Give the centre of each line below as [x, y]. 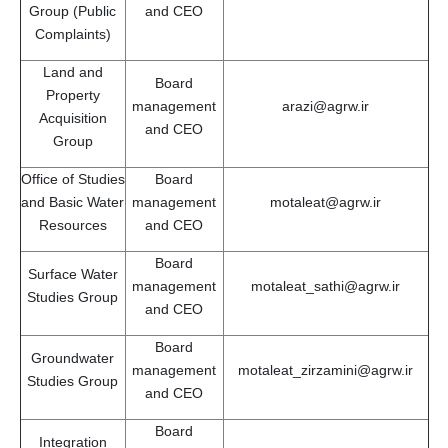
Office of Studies [72, 178]
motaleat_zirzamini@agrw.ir [325, 369]
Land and [72, 71]
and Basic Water [72, 201]
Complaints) [72, 33]
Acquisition [72, 117]
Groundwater [72, 357]
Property [72, 94]
